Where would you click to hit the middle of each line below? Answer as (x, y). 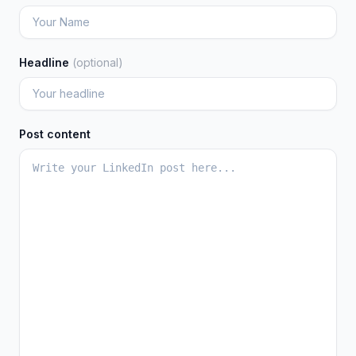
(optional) (98, 62)
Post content (55, 134)
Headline (46, 62)
